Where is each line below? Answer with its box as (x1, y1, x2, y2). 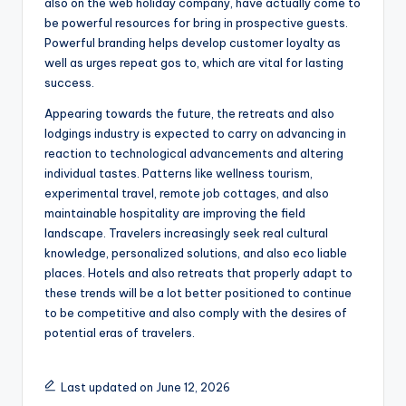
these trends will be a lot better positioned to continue (44, 285, 352, 301)
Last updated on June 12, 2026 (60, 381, 230, 395)
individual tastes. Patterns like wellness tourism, (44, 166, 313, 181)
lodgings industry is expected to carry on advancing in (44, 126, 346, 141)
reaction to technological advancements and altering (44, 146, 343, 161)
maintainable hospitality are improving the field (44, 206, 305, 221)
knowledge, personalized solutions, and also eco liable (44, 246, 347, 261)
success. (44, 75, 94, 91)
